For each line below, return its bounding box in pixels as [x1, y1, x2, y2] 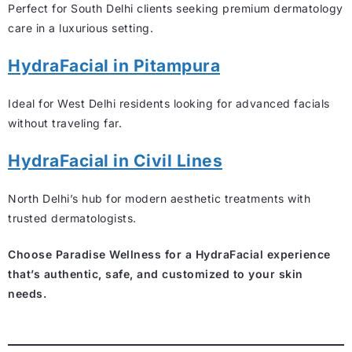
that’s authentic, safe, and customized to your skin [8, 266, 303, 280]
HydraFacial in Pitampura [8, 55, 220, 75]
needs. [8, 286, 46, 300]
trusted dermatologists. [8, 211, 137, 225]
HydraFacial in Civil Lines [8, 150, 222, 170]
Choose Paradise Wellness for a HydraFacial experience [8, 247, 331, 261]
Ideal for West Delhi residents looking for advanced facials [8, 96, 330, 110]
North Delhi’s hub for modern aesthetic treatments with [8, 191, 310, 205]
